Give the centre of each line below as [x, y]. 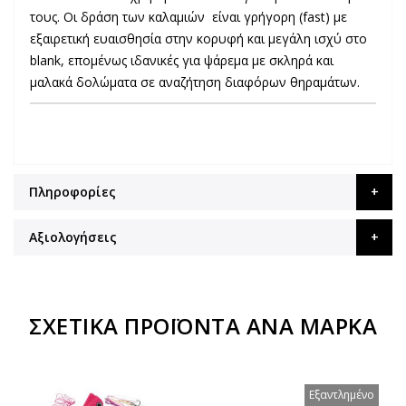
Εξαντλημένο [342, 395]
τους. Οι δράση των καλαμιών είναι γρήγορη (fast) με [188, 17]
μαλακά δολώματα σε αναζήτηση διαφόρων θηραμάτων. [195, 82]
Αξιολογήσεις [73, 237]
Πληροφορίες [72, 192]
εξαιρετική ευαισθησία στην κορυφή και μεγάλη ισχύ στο [198, 39]
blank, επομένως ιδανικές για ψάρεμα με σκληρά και [182, 60]
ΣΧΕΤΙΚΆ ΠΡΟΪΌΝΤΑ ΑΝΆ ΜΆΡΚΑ [203, 326]
